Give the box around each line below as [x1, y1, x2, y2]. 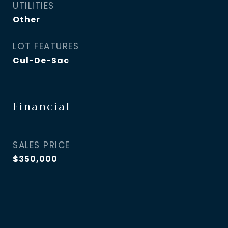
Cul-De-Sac [13, 54, 69, 66]
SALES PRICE [13, 139, 70, 151]
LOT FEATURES [13, 40, 79, 52]
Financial [13, 100, 71, 113]
